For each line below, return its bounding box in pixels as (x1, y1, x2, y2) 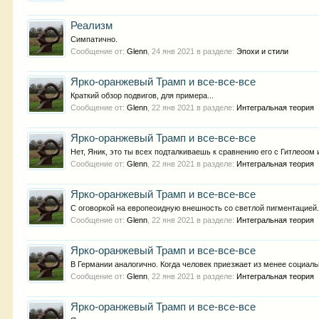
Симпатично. (70, 35, 118, 43)
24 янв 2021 (152, 47, 195, 56)
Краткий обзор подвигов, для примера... (70, 91, 214, 100)
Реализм (70, 20, 113, 31)
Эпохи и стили (236, 47, 289, 56)
